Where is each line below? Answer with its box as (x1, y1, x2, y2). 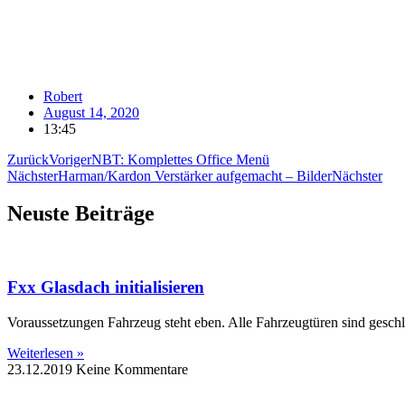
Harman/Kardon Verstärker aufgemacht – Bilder (58, 167, 332, 184)
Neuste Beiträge (7, 202, 155, 226)
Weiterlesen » (7, 344, 84, 361)
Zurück (7, 151, 49, 167)
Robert (43, 88, 82, 104)
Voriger (49, 151, 91, 167)
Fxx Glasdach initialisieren (7, 278, 204, 297)
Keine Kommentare (76, 361, 188, 377)
